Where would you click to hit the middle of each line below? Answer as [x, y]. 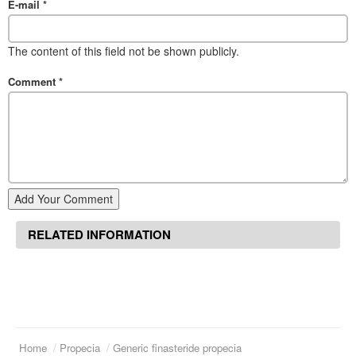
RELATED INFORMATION [99, 234]
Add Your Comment [64, 198]
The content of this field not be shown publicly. [124, 51]
